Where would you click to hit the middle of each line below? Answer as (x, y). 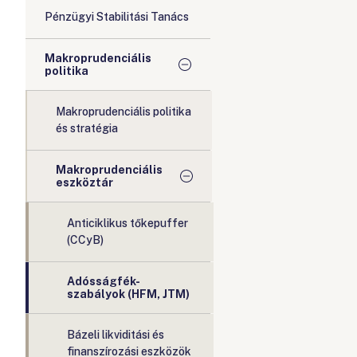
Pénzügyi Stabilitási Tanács (117, 17)
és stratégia (87, 128)
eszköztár (84, 182)
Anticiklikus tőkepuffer (127, 223)
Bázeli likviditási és (116, 335)
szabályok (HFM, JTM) (128, 294)
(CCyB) (85, 240)
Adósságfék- (104, 281)
